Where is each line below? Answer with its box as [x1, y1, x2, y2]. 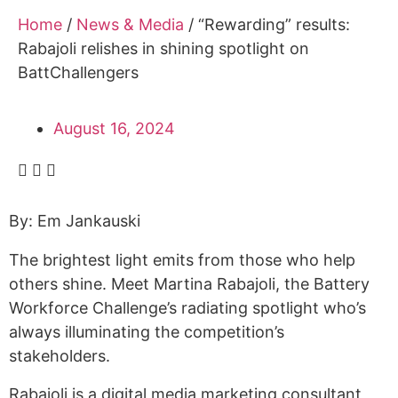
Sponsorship [16, 28, 158, 57]
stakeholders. [9, 346, 110, 365]
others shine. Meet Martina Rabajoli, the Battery [9, 274, 370, 293]
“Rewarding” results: [198, 15, 350, 35]
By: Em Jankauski [9, 211, 140, 231]
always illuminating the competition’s [9, 322, 284, 341]
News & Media [76, 15, 184, 35]
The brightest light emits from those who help [9, 250, 355, 269]
